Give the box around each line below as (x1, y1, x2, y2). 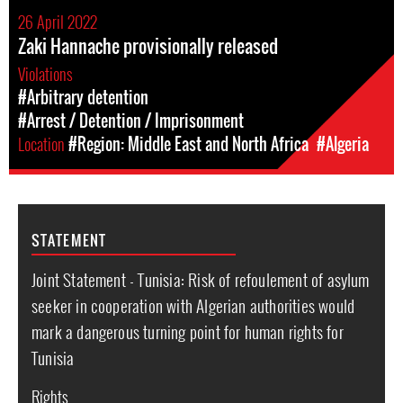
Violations (18, 62, 76, 85)
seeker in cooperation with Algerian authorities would (31, 292, 355, 318)
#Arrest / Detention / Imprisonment (18, 109, 244, 132)
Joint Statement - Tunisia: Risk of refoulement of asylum (31, 266, 370, 291)
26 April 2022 (18, 10, 97, 33)
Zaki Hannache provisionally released (18, 32, 278, 59)
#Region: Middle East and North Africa (68, 132, 309, 156)
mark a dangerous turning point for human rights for (31, 318, 344, 344)
